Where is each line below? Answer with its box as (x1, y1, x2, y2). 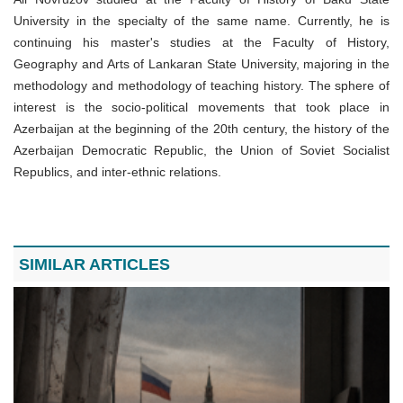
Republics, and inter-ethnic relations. (13, 165, 221, 180)
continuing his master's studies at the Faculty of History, (13, 35, 390, 50)
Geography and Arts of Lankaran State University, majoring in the (13, 57, 390, 72)
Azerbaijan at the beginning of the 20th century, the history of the (13, 121, 390, 137)
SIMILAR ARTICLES (19, 255, 170, 274)
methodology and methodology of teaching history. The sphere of (13, 78, 390, 94)
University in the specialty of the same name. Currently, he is (13, 13, 390, 29)
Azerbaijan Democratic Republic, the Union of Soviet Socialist (13, 143, 390, 158)
